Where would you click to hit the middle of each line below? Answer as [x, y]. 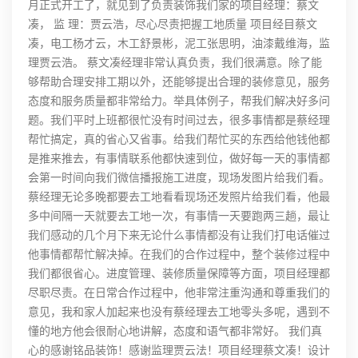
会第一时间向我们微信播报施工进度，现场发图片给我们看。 [179, 177]
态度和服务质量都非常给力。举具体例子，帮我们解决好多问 [179, 101]
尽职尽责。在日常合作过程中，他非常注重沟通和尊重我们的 [179, 292]
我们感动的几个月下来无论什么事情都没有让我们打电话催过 [179, 235]
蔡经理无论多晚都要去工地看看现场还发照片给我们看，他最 [179, 197]
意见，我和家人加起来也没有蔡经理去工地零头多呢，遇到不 [179, 312]
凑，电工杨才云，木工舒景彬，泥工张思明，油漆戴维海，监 [179, 43]
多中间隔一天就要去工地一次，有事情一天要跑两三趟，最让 [179, 216]
